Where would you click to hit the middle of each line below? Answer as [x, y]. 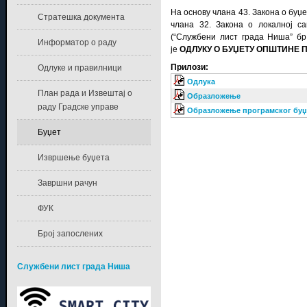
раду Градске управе [78, 107]
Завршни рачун [67, 183]
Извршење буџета [73, 157]
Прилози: [190, 67]
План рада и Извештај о [85, 93]
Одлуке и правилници [79, 67]
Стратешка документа [81, 17]
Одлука [201, 81]
